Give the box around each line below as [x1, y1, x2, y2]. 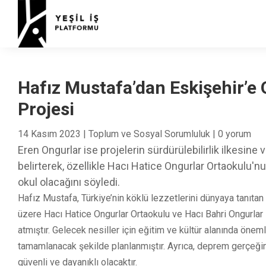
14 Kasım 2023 [18, 128, 81, 140]
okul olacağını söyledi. [18, 175, 120, 188]
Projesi [18, 98, 74, 119]
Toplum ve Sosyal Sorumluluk [88, 128, 210, 140]
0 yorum [218, 128, 251, 140]
